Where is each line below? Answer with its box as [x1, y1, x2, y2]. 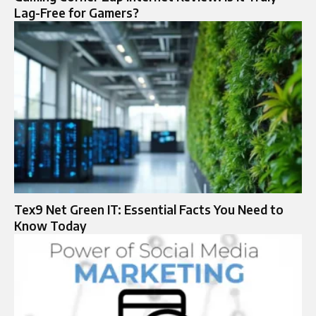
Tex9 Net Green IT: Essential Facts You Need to [14, 202, 284, 218]
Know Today [14, 218, 87, 234]
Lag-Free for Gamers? [14, 4, 139, 20]
